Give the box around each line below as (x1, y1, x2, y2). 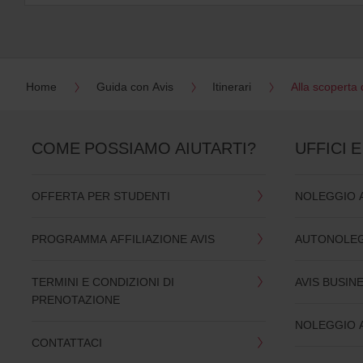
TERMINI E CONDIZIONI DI (31, 274, 174, 290)
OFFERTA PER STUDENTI (31, 188, 170, 204)
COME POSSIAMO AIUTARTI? (31, 137, 256, 160)
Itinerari (212, 79, 252, 95)
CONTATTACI (31, 335, 102, 351)
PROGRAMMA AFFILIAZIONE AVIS (31, 231, 215, 247)
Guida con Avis (96, 79, 173, 95)
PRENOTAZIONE (31, 292, 120, 308)
